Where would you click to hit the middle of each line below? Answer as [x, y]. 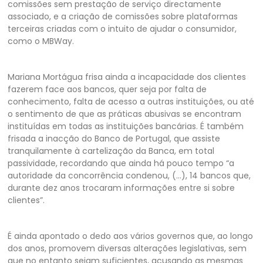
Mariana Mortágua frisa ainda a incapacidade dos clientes [127, 77]
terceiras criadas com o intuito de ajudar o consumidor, [122, 28]
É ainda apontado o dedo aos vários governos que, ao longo [131, 236]
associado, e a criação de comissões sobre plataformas [123, 16]
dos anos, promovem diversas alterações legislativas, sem [127, 248]
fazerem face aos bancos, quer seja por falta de [107, 89]
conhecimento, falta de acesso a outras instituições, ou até [131, 101]
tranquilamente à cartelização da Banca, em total [111, 151]
